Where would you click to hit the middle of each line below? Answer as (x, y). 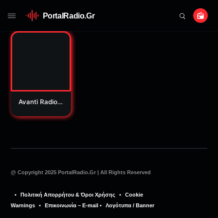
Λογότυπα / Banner (130, 205)
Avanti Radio (38, 101)
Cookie (134, 194)
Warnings (23, 205)
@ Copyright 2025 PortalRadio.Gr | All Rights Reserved (81, 172)
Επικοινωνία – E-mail (72, 205)
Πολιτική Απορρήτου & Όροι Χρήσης (68, 194)
